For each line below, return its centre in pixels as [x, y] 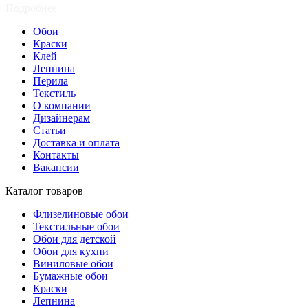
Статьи [49, 130]
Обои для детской [75, 239]
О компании [62, 105]
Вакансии [56, 167]
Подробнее [33, 8]
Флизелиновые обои [81, 214]
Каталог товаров [44, 190]
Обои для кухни [71, 251]
